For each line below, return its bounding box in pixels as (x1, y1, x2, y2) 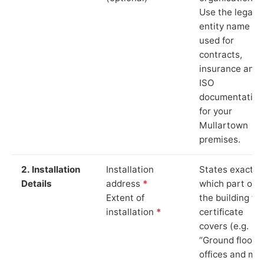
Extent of (106, 192, 144, 203)
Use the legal (199, 6, 255, 18)
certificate (199, 206, 243, 217)
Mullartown (199, 119, 248, 131)
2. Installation (21, 163, 80, 175)
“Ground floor (199, 234, 256, 246)
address (106, 177, 143, 189)
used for (199, 34, 234, 46)
